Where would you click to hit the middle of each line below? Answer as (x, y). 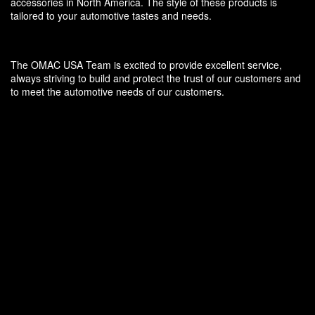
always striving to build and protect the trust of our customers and (156, 78)
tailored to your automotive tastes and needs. (111, 16)
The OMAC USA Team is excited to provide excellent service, (146, 65)
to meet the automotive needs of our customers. (117, 92)
